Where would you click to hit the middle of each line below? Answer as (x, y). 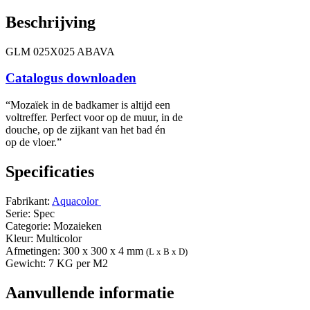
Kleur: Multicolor (44, 238)
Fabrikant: (29, 201)
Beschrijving (51, 22)
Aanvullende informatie (90, 292)
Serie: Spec (30, 213)
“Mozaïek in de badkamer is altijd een (88, 105)
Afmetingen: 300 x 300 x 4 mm (76, 250)
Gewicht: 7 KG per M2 (57, 263)
